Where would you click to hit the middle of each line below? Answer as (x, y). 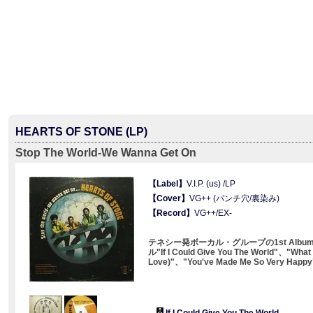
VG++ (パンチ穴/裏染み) (234, 198)
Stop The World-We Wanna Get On (105, 153)
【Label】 (167, 184)
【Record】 (171, 213)
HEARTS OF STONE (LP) (81, 132)
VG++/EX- (213, 213)
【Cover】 (168, 198)
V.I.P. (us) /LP (211, 184)
